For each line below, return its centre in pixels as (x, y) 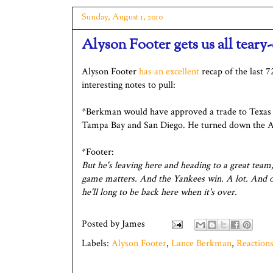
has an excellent (169, 71)
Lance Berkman (201, 243)
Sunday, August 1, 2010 (122, 17)
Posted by (102, 224)
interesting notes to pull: (129, 85)
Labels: (97, 243)
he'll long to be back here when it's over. (159, 192)
